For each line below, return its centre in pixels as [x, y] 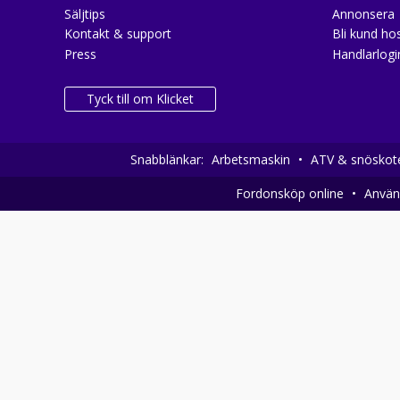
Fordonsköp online [290, 193]
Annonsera [363, 13]
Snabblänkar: [169, 159]
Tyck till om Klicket [140, 99]
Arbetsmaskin [251, 159]
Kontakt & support [118, 34]
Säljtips [85, 13]
